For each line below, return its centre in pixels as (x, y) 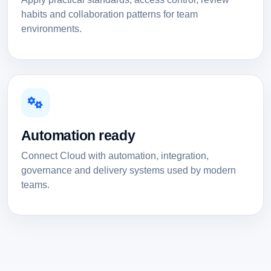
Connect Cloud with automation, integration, (115, 155)
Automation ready (78, 135)
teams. (35, 184)
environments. (51, 29)
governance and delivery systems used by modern (128, 170)
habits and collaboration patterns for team (109, 15)
